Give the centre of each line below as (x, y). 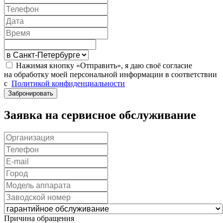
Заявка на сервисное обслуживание (100, 115)
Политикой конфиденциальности (68, 83)
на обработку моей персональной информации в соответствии (111, 74)
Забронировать (31, 93)
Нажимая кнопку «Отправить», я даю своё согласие (104, 65)
